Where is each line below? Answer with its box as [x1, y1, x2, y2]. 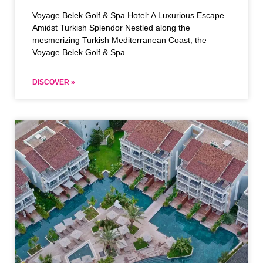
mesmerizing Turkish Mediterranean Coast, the [32, 35, 207, 45]
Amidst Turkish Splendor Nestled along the [32, 23, 190, 33]
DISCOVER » [32, 78, 75, 87]
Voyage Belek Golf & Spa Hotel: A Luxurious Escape [32, 11, 224, 21]
